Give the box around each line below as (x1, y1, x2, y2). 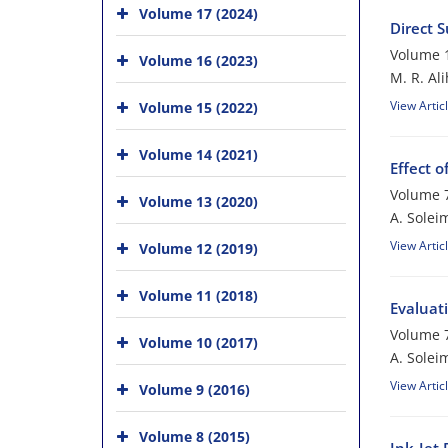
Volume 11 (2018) (139, 285, 258, 305)
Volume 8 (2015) (139, 426, 250, 446)
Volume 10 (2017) (139, 332, 258, 352)
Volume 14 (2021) (139, 144, 258, 164)
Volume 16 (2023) (139, 50, 258, 70)
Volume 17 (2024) (139, 3, 258, 23)
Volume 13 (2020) (139, 191, 258, 211)
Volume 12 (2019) (139, 238, 258, 258)
